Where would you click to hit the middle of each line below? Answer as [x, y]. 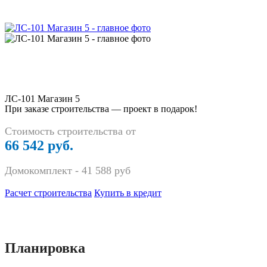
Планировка [45, 248]
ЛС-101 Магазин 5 [42, 99]
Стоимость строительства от [70, 131]
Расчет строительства [48, 193]
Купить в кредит [128, 193]
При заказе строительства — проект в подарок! [101, 109]
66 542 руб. [39, 146]
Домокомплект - [43, 171]
